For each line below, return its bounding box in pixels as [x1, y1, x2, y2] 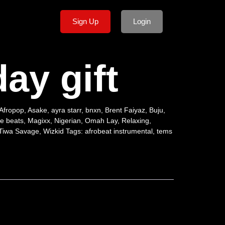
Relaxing [121, 117, 149, 125]
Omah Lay [84, 117, 118, 125]
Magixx [27, 117, 50, 125]
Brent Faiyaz [104, 106, 145, 114]
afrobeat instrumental [84, 127, 153, 135]
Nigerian [54, 117, 81, 125]
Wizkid [43, 127, 64, 135]
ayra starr [51, 106, 81, 114]
